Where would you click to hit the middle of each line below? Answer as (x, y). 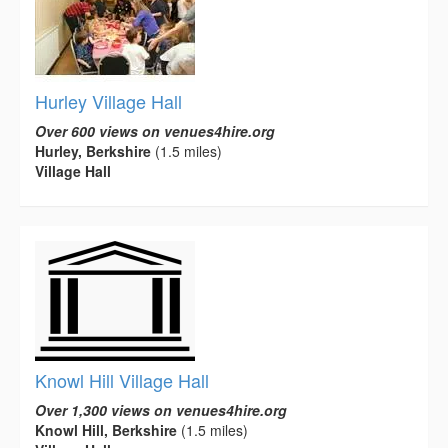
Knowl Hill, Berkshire (106, 429)
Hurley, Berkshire (93, 150)
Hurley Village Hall (108, 100)
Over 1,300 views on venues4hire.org (161, 409)
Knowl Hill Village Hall (122, 379)
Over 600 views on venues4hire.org (155, 130)
